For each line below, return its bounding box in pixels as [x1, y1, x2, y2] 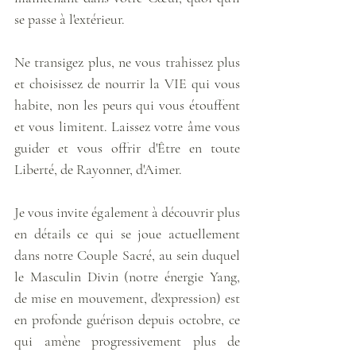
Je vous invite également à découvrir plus [14, 203, 240, 221]
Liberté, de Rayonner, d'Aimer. [14, 160, 185, 178]
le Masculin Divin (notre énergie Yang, [14, 267, 240, 285]
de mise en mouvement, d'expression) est [14, 288, 240, 307]
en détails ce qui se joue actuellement [14, 224, 240, 242]
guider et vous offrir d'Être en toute [14, 138, 240, 157]
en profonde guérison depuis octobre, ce [14, 310, 240, 328]
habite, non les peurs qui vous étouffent [14, 95, 240, 114]
